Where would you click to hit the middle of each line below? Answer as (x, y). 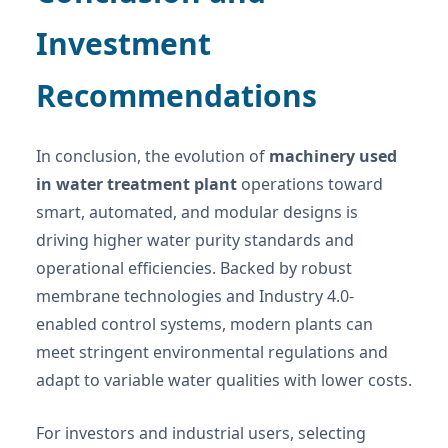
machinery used (333, 156)
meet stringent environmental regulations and (212, 352)
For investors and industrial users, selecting (201, 433)
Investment (123, 44)
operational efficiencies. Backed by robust (194, 268)
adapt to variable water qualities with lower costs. (224, 380)
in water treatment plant (136, 184)
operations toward (310, 184)
